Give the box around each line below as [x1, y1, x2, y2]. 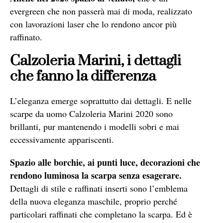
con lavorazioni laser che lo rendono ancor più [10, 17, 177, 30]
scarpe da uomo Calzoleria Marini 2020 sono [10, 107, 173, 119]
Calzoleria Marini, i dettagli [10, 51, 181, 70]
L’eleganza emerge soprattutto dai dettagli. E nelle [10, 94, 192, 107]
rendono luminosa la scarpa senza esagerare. [10, 168, 182, 182]
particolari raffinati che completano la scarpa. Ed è [10, 208, 192, 220]
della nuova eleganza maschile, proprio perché [10, 195, 177, 207]
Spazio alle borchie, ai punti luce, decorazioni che [10, 155, 200, 169]
